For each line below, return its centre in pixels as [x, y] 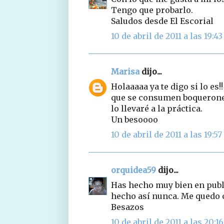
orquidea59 [133, 170]
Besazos [127, 207]
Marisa [125, 71]
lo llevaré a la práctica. [157, 108]
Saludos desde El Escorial [162, 21]
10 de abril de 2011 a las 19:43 [167, 36]
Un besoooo [134, 119]
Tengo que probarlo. [152, 10]
